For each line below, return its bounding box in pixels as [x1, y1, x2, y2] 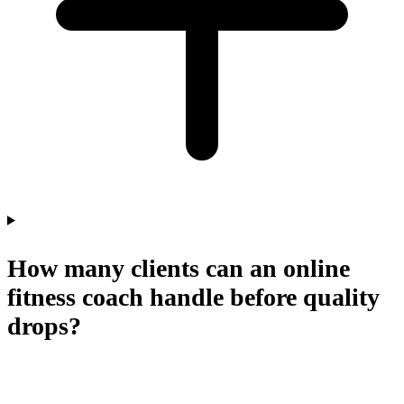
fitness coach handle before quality [7, 282, 380, 311]
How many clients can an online [7, 253, 350, 282]
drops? [7, 311, 81, 340]
